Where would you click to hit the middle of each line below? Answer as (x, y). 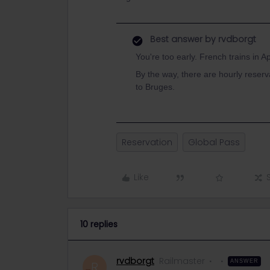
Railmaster (182, 261)
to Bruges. (155, 87)
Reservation (147, 142)
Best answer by (183, 39)
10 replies (99, 224)
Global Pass (214, 142)
